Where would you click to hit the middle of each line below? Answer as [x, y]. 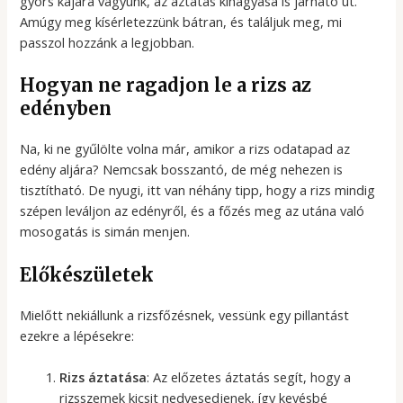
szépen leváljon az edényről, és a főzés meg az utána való [193, 211]
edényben [66, 109]
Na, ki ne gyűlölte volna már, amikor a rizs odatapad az [185, 149]
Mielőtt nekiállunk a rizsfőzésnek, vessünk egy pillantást [185, 314]
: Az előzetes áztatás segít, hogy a [249, 377]
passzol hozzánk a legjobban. [107, 43]
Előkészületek [87, 274]
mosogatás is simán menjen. [105, 232]
